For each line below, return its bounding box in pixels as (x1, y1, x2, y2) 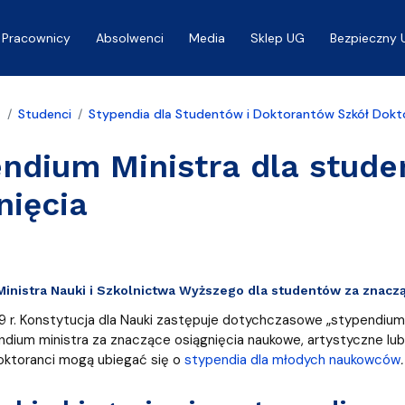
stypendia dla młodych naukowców (184, 351, 400, 370)
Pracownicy (2, 30, 71, 47)
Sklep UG (250, 30, 305, 47)
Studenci (17, 106, 71, 123)
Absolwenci (96, 30, 164, 47)
